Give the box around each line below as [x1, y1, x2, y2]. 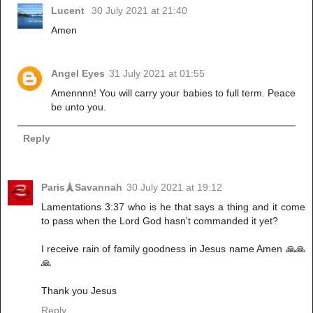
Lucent [51, 4, 88, 16]
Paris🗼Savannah [41, 182, 122, 194]
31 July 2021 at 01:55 [109, 67, 205, 79]
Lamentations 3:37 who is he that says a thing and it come [41, 201, 305, 213]
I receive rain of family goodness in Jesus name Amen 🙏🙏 [41, 243, 305, 255]
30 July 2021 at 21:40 [92, 4, 188, 16]
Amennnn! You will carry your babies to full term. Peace [51, 87, 296, 99]
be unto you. [51, 101, 107, 112]
